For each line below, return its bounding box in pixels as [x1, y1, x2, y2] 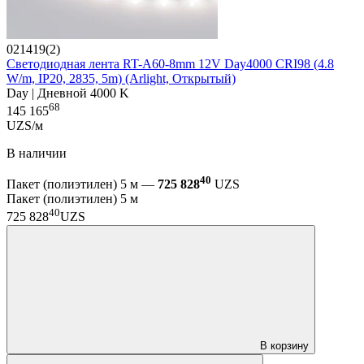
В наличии [6, 146, 67, 161]
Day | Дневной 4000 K [6, 85, 129, 100]
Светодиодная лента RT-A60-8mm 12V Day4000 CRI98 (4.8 [6, 56, 334, 71]
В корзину [260, 339, 309, 352]
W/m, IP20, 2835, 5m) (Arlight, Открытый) [6, 71, 236, 85]
